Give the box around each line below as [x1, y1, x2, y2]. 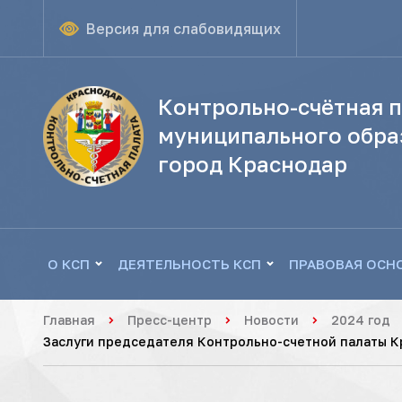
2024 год [331, 312, 390, 328]
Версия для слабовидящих [86, 20, 281, 38]
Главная [43, 312, 95, 328]
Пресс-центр [127, 312, 212, 328]
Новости [244, 312, 299, 328]
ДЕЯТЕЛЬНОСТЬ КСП [117, 256, 261, 272]
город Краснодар [158, 151, 347, 177]
